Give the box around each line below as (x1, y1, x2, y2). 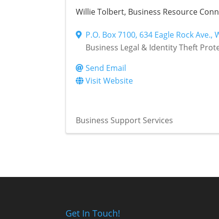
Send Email (86, 63, 127, 74)
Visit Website (86, 75, 133, 87)
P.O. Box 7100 (86, 29, 136, 41)
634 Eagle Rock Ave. (139, 29, 211, 41)
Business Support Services (76, 115, 174, 126)
